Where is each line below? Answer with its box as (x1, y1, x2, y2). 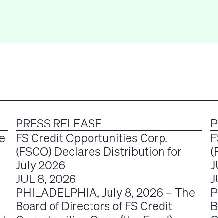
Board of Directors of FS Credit (16, 198, 172, 214)
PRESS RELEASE (16, 115, 102, 131)
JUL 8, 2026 (16, 171, 76, 187)
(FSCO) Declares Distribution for (16, 144, 182, 160)
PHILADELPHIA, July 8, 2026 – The (16, 184, 195, 200)
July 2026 (16, 157, 65, 173)
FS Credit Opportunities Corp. (16, 130, 167, 146)
